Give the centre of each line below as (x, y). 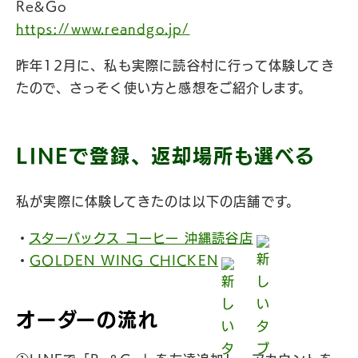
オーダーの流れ (88, 320)
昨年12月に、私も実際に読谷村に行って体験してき (175, 66)
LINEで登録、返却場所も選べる (166, 156)
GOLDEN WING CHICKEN (124, 261)
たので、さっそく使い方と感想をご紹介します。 (164, 88)
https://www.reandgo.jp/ (103, 29)
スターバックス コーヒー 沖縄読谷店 (141, 238)
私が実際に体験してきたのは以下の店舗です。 (158, 201)
